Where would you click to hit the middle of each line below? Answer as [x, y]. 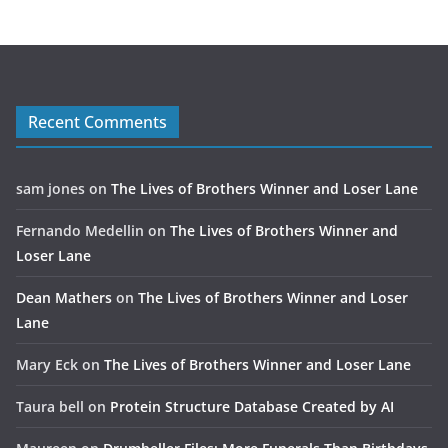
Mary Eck [47, 365]
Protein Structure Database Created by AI [252, 407]
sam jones [50, 189]
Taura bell [50, 407]
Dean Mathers [64, 298]
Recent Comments [97, 122]
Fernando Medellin [80, 231]
